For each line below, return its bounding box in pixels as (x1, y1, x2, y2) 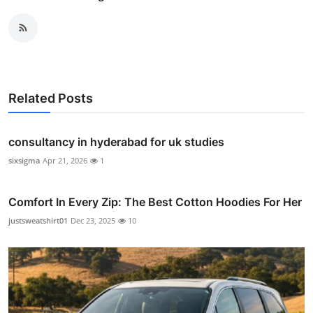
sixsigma (8, 154, 40, 166)
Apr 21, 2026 (43, 154, 87, 166)
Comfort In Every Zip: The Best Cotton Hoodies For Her (8, 194, 302, 209)
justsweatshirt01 (8, 214, 68, 226)
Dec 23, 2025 (71, 214, 115, 226)
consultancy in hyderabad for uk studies (8, 134, 224, 149)
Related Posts (8, 90, 93, 105)
